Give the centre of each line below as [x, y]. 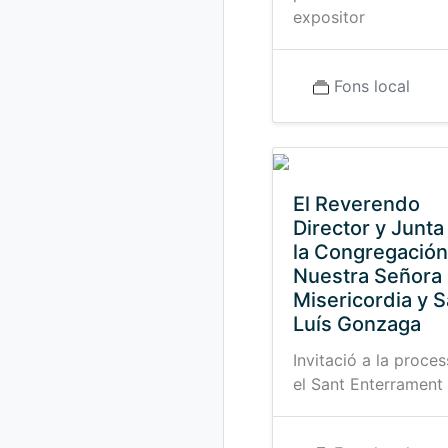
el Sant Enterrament [368, 384]
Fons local [372, 86]
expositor [329, 17]
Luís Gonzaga [357, 324]
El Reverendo [356, 204]
